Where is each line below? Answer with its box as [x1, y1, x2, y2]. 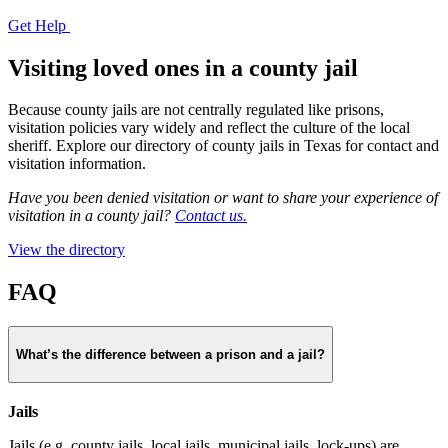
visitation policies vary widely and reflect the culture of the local [8, 119, 410, 137]
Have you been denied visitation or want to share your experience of [8, 189, 438, 207]
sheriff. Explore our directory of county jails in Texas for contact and [8, 137, 439, 155]
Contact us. [175, 207, 247, 225]
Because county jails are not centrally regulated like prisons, [8, 101, 384, 119]
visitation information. [8, 155, 146, 173]
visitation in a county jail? [8, 207, 175, 225]
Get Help [8, 16, 70, 34]
